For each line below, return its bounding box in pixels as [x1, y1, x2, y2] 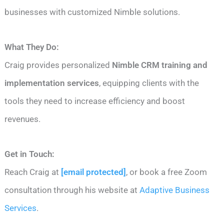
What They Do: [4, 41, 59, 52]
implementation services [4, 77, 99, 88]
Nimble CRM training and [112, 59, 208, 70]
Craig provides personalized [4, 59, 112, 70]
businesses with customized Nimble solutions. [4, 6, 180, 17]
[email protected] [61, 166, 126, 177]
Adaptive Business [137, 184, 210, 195]
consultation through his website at [4, 184, 138, 195]
